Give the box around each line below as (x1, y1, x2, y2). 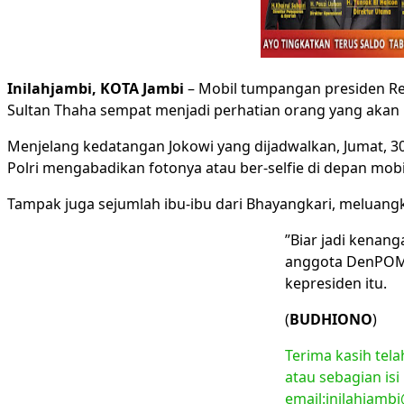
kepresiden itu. (285, 273, 387, 293)
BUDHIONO (289, 309, 372, 329)
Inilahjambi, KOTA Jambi (7, 78, 184, 98)
